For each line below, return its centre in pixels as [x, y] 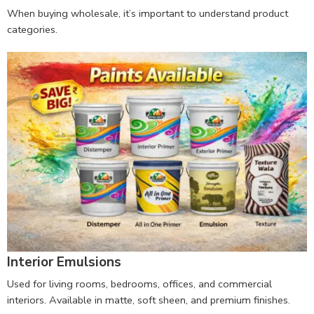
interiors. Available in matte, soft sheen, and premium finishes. [149, 300]
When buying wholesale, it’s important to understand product [148, 13]
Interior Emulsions [64, 262]
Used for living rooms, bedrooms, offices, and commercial [139, 284]
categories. [32, 29]
